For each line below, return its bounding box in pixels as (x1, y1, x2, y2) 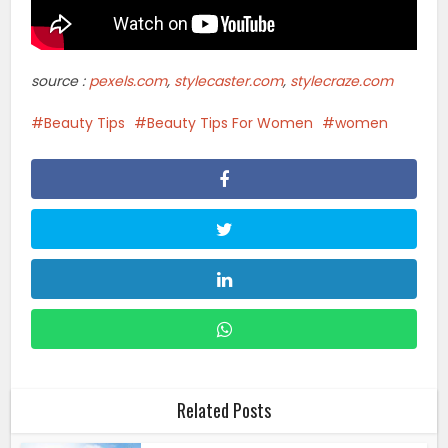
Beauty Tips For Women (147, 113, 314, 134)
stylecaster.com (174, 71, 284, 92)
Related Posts (177, 397, 271, 424)
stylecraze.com (290, 71, 394, 92)
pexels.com (89, 71, 168, 92)
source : (31, 71, 90, 92)
